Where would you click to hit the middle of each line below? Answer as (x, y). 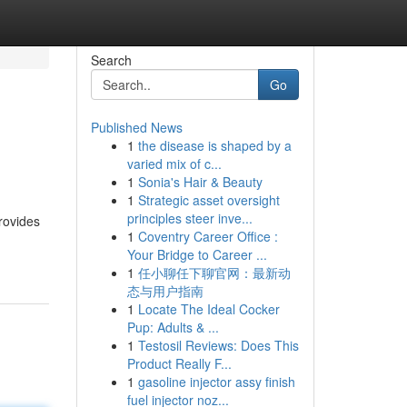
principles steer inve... (189, 218)
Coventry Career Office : (208, 236)
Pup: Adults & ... (173, 327)
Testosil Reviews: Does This (218, 345)
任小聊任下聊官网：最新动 (214, 273)
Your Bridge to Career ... (197, 254)
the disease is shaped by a (214, 145)
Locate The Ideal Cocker (208, 309)
